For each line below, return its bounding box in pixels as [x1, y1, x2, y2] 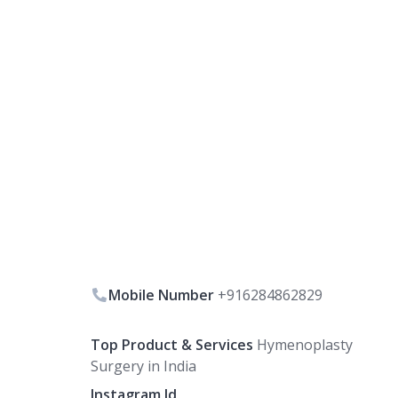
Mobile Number [108, 285, 214, 306]
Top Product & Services [91, 335, 253, 355]
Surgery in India [91, 356, 196, 377]
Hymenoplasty [253, 335, 353, 355]
